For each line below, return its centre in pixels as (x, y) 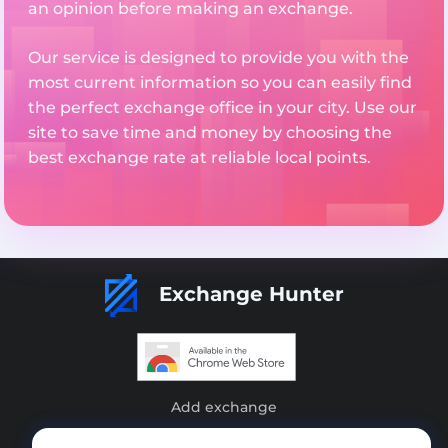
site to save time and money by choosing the (210, 133)
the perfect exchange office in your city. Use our (222, 108)
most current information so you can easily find (220, 83)
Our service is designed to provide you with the (218, 58)
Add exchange (224, 407)
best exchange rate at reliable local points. (199, 158)
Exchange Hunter (248, 294)
